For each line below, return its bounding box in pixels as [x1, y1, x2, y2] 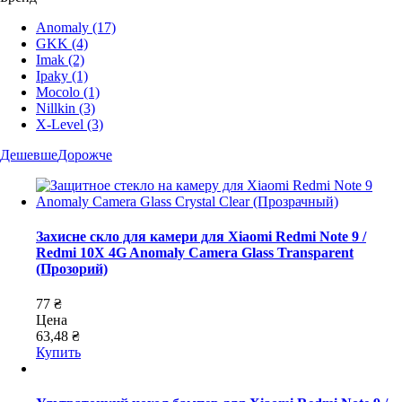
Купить [36, 345, 81, 361]
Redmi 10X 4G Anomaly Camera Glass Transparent [36, 244, 354, 260]
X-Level [36, 116, 83, 132]
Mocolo [36, 83, 80, 100]
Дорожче [57, 146, 112, 162]
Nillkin [36, 100, 75, 116]
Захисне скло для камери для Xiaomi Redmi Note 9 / [36, 228, 366, 244]
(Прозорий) [36, 260, 108, 276]
